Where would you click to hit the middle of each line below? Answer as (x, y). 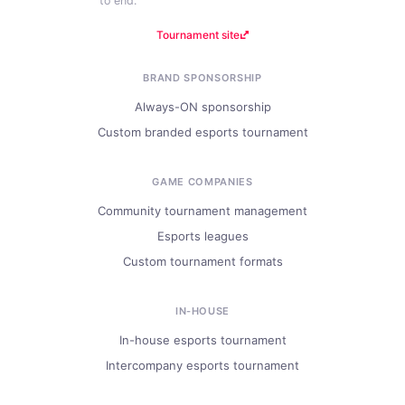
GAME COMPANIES (202, 181)
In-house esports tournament (202, 339)
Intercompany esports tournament (202, 365)
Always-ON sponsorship (202, 106)
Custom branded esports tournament (202, 132)
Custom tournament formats (202, 261)
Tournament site (198, 34)
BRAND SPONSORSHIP (202, 77)
